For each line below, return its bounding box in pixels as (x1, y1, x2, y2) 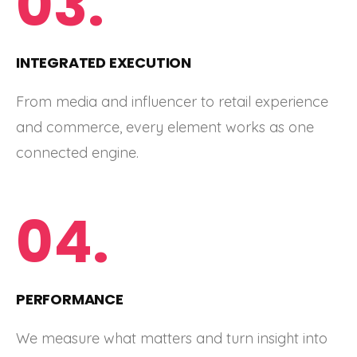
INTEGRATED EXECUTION (16, 52, 191, 73)
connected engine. (16, 143, 139, 163)
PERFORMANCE (16, 288, 124, 309)
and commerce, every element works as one (16, 118, 314, 137)
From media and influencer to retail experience (16, 92, 328, 112)
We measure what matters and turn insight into (16, 328, 328, 347)
